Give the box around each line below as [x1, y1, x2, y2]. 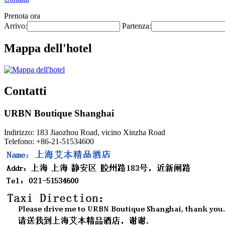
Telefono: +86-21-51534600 [4, 137, 94, 146]
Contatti [4, 84, 47, 97]
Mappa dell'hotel [4, 41, 92, 55]
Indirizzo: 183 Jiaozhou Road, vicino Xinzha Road [4, 128, 165, 137]
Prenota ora [4, 12, 40, 20]
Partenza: [122, 22, 151, 30]
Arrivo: [4, 22, 27, 30]
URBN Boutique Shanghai [4, 107, 114, 119]
